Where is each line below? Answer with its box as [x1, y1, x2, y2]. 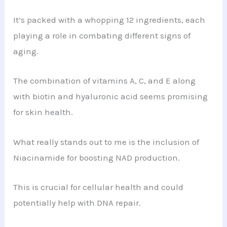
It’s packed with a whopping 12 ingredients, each [13, 15, 206, 25]
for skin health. [13, 107, 73, 118]
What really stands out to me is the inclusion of [13, 136, 200, 147]
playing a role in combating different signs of [13, 30, 191, 41]
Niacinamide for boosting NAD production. [13, 152, 180, 163]
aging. [13, 46, 39, 57]
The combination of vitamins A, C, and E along [13, 75, 196, 86]
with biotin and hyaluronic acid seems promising [13, 91, 208, 102]
